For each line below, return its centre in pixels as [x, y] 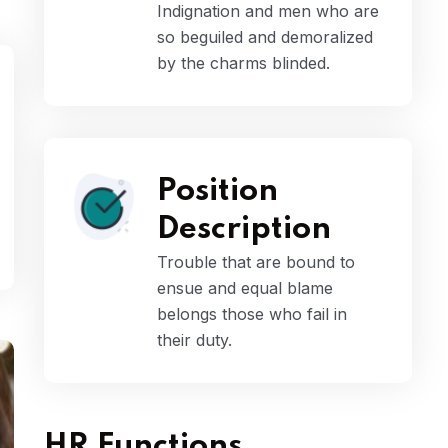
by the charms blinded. [243, 63]
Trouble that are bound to [256, 262]
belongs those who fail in [252, 314]
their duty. [194, 340]
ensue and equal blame [245, 288]
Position [217, 192]
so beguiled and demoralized [265, 37]
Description [244, 230]
